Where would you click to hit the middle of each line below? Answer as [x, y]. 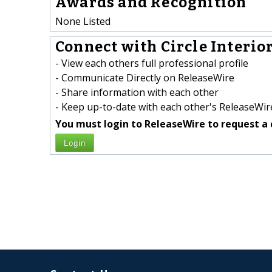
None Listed [83, 21]
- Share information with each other [137, 93]
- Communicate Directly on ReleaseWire [145, 78]
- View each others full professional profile [152, 63]
